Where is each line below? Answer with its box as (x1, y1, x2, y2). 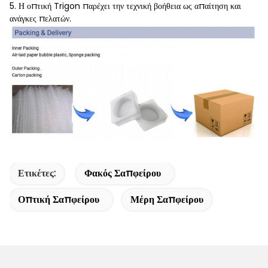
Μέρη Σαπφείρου (130, 193, 203, 207)
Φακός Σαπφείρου (84, 166, 161, 181)
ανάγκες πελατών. (10, 12, 71, 25)
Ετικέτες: (18, 166, 56, 181)
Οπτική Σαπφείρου (18, 193, 99, 207)
